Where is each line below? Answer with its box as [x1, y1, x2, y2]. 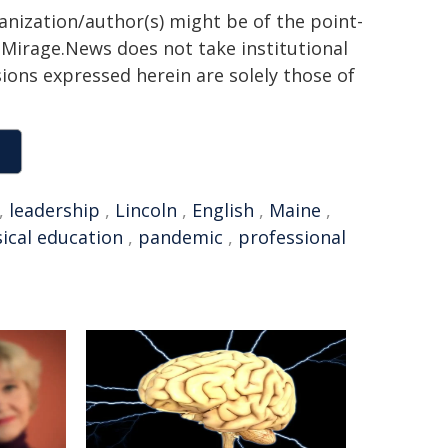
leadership [9, 198, 100, 222]
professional [238, 225, 346, 249]
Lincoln [115, 198, 177, 222]
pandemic [138, 225, 223, 249]
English [192, 198, 254, 222]
